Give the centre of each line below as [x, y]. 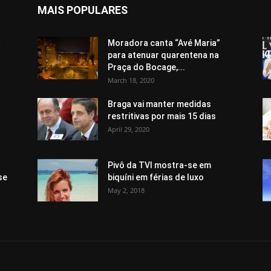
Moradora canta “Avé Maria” [164, 43]
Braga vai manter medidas [159, 104]
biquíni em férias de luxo [156, 177]
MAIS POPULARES [83, 10]
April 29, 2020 [129, 129]
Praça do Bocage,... [146, 67]
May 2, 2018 [126, 190]
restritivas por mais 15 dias [162, 116]
